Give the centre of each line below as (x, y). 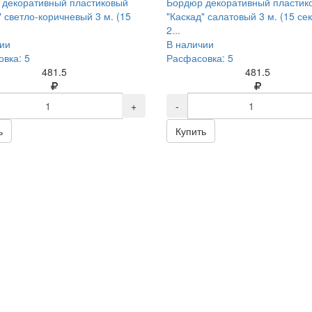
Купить (190, 131)
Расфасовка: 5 (200, 58)
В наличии (190, 44)
